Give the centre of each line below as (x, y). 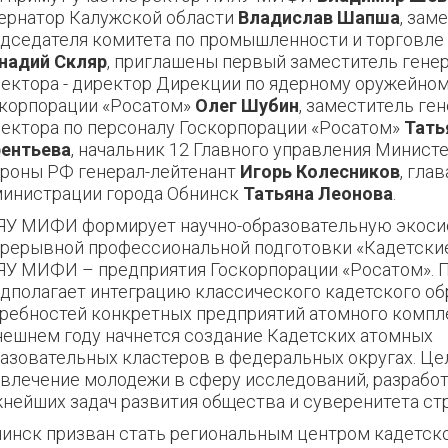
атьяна (284, 193)
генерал (111, 171)
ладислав (291, 17)
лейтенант (195, 171)
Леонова (353, 193)
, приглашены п (169, 61)
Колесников (346, 171)
